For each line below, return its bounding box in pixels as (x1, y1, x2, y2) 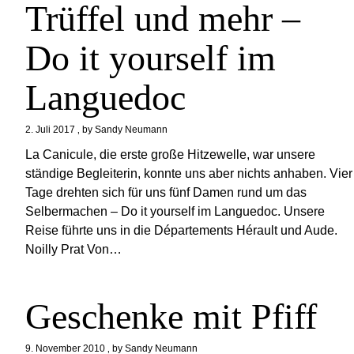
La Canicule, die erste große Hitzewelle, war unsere (25, 148, 316, 161)
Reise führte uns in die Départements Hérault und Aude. (25, 224, 341, 237)
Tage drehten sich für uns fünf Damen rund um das (25, 186, 307, 199)
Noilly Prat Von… (25, 243, 122, 256)
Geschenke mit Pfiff (25, 296, 318, 337)
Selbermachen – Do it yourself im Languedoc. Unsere (25, 205, 326, 218)
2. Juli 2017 (25, 124, 76, 135)
